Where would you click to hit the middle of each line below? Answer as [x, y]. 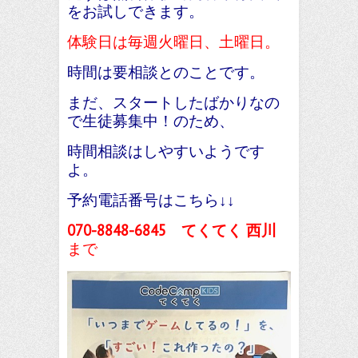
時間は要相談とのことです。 [166, 72]
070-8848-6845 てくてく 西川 [172, 230]
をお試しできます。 [135, 11]
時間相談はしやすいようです [166, 151]
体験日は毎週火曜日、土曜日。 [173, 42]
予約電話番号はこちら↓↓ [151, 200]
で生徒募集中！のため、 [151, 121]
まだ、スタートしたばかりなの [173, 102]
